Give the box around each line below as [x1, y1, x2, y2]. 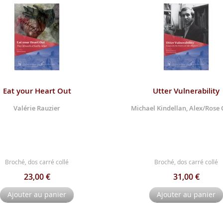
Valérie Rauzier [13, 103, 60, 112]
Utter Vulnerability [153, 85, 220, 96]
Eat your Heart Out [2, 85, 71, 96]
